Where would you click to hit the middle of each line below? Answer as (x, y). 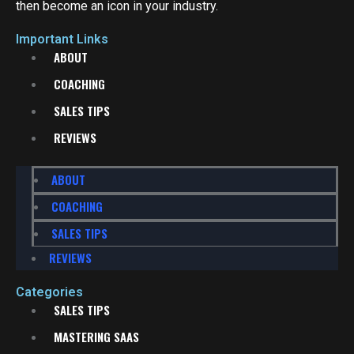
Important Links (62, 39)
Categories (49, 292)
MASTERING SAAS (96, 336)
